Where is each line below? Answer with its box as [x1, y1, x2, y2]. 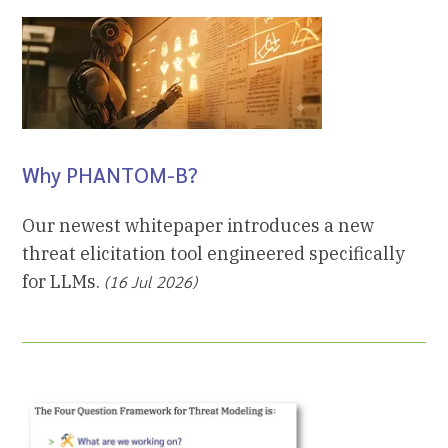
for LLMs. [22, 270, 105, 294]
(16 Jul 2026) [104, 271, 198, 293]
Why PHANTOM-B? [22, 161, 199, 189]
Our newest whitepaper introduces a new [22, 214, 375, 238]
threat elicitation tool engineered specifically [22, 242, 406, 266]
